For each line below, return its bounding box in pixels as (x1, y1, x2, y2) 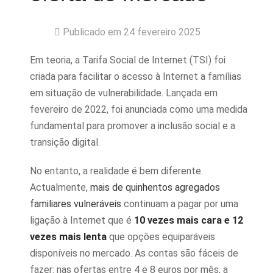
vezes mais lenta (30, 231, 107, 243)
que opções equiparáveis (107, 231, 215, 243)
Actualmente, (30, 182, 90, 193)
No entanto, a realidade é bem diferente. (30, 165, 203, 177)
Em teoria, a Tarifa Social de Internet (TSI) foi (30, 54, 225, 66)
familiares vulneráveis (30, 198, 121, 210)
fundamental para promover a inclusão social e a (30, 120, 235, 132)
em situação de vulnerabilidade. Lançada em (30, 87, 218, 99)
